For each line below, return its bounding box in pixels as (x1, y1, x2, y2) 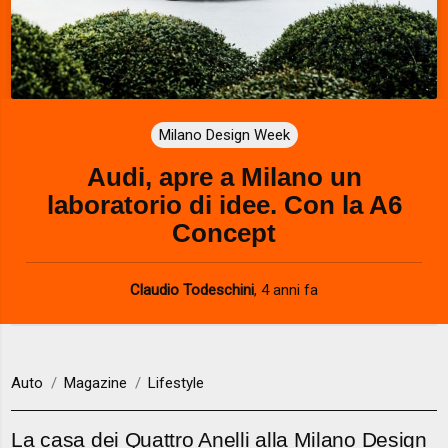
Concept (172, 218, 276, 247)
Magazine (64, 374, 128, 393)
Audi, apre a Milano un (86, 162, 362, 191)
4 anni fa (261, 280, 318, 299)
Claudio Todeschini (130, 280, 254, 299)
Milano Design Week (158, 125, 290, 144)
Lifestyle (148, 374, 205, 393)
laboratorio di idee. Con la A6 (46, 190, 402, 219)
